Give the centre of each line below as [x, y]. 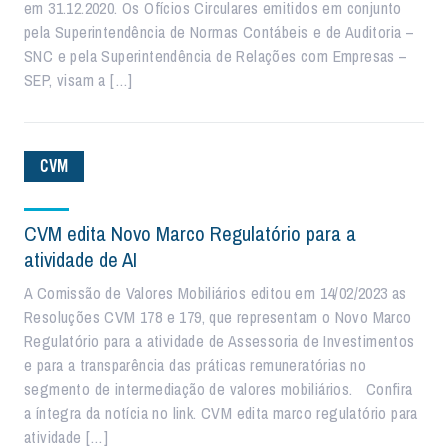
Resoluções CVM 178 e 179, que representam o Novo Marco [218, 317]
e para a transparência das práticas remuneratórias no [195, 365]
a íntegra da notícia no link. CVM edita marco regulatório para [221, 413]
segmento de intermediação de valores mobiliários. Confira [218, 389]
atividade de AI [80, 259]
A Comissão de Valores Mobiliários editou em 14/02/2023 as [215, 293]
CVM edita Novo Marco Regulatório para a [190, 233]
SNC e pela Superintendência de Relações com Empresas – [216, 56]
